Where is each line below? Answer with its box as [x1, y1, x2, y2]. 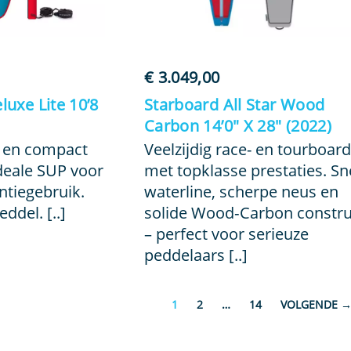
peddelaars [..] [143, 244, 248, 266]
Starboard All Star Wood [143, 94, 325, 115]
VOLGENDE [280, 297, 338, 312]
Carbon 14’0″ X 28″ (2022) [143, 115, 331, 136]
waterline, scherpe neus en [143, 181, 338, 202]
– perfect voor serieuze [143, 223, 309, 244]
